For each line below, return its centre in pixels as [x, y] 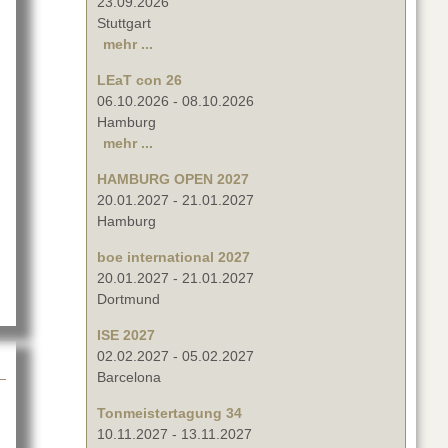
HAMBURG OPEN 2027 [173, 179]
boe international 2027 [173, 257]
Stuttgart [124, 23]
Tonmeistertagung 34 [169, 413]
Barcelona [129, 377]
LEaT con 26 [139, 80]
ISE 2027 [126, 335]
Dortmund [128, 299]
